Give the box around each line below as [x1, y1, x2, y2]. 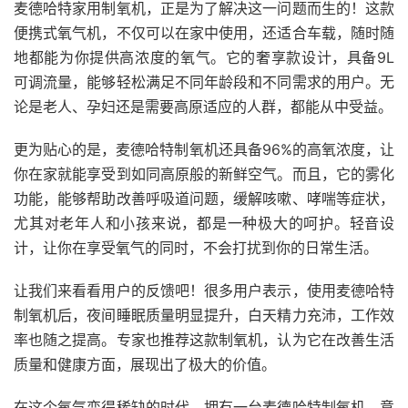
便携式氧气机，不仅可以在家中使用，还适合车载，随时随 [14, 24, 394, 42]
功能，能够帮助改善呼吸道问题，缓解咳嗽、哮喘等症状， [14, 189, 394, 208]
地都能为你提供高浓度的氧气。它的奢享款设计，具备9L [14, 48, 394, 66]
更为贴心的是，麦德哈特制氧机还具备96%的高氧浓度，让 [14, 140, 394, 158]
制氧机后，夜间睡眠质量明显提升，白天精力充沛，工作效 [14, 306, 394, 324]
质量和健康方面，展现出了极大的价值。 [14, 355, 276, 373]
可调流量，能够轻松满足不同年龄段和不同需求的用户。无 [14, 73, 394, 91]
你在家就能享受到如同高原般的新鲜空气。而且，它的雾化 [14, 165, 394, 183]
